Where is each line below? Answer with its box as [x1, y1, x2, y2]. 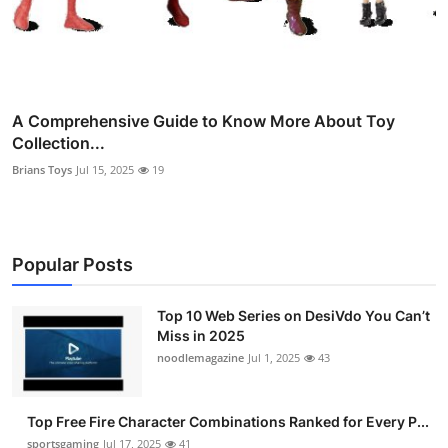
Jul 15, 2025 [76, 161, 134, 177]
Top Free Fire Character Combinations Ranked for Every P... [27, 412, 429, 430]
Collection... [12, 132, 105, 153]
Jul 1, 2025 [248, 349, 300, 365]
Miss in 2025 [157, 326, 245, 344]
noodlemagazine [157, 349, 244, 365]
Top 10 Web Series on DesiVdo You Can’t [157, 306, 430, 324]
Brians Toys [12, 161, 72, 177]
